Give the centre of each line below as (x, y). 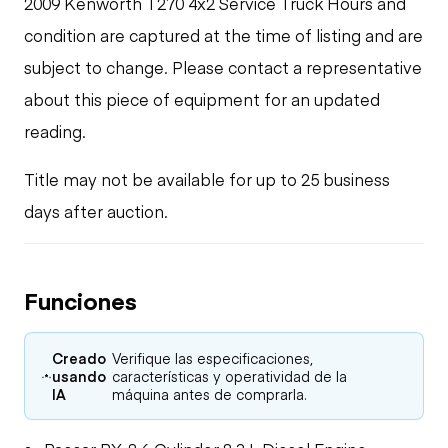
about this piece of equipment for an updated (202, 98)
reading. (55, 130)
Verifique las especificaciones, (213, 357)
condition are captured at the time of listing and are (223, 34)
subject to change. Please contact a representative (223, 66)
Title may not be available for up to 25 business (207, 178)
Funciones (80, 299)
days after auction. (96, 210)
